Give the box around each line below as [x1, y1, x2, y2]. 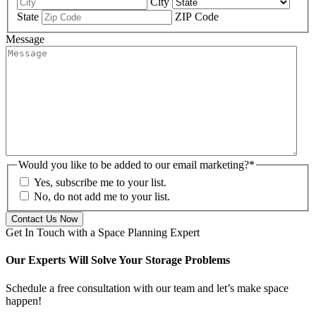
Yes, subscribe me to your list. [34, 176, 166, 189]
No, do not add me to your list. [34, 190, 170, 203]
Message [6, 32, 44, 45]
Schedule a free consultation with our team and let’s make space [6, 281, 288, 294]
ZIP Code [175, 10, 219, 23]
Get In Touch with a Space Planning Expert [6, 226, 200, 239]
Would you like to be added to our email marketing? [18, 158, 249, 171]
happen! [6, 294, 42, 307]
